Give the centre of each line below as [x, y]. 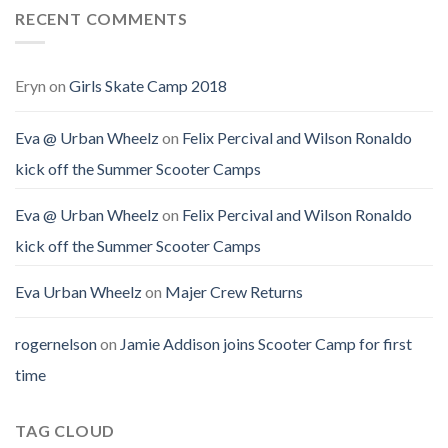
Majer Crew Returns [234, 292]
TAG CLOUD [65, 431]
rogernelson [56, 344]
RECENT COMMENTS [101, 18]
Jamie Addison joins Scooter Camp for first [266, 344]
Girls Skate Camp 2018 [148, 86]
